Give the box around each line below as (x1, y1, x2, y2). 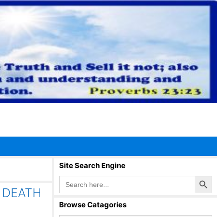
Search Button (194, 171, 215, 179)
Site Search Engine (59, 161, 125, 170)
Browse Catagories (59, 200, 126, 209)
